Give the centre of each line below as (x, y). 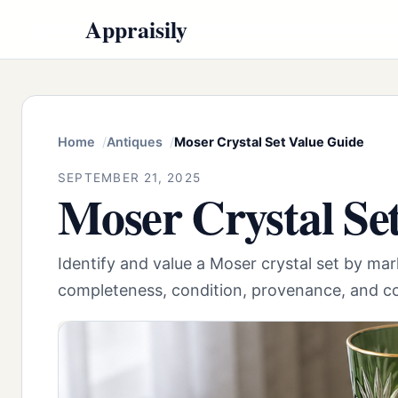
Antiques (135, 142)
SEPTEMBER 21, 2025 (130, 177)
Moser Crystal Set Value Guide (269, 142)
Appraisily (136, 29)
